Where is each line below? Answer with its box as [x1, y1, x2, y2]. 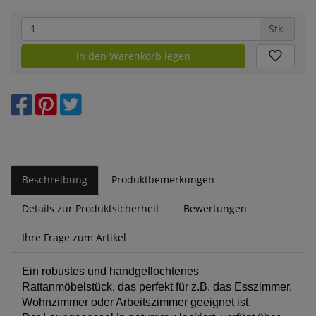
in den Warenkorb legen [76, 49, 191, 63]
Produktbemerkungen [111, 172, 214, 186]
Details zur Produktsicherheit [22, 201, 159, 215]
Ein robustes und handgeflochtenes [22, 265, 199, 277]
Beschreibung [22, 172, 87, 186]
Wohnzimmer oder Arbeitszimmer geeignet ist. [22, 296, 251, 308]
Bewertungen [183, 201, 247, 215]
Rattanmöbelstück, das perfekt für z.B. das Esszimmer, [22, 280, 292, 293]
